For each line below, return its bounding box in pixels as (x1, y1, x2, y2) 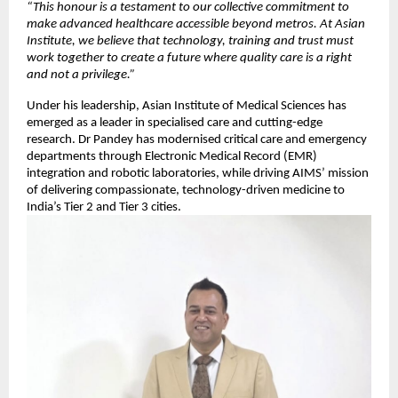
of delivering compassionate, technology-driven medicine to (27, 183, 345, 197)
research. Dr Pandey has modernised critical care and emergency (27, 132, 367, 147)
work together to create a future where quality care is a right (27, 51, 352, 65)
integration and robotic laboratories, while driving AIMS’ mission (27, 166, 369, 180)
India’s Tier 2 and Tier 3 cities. (27, 200, 181, 214)
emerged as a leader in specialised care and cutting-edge (27, 115, 322, 130)
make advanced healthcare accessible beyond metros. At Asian (27, 17, 365, 31)
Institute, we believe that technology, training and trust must (27, 34, 354, 48)
